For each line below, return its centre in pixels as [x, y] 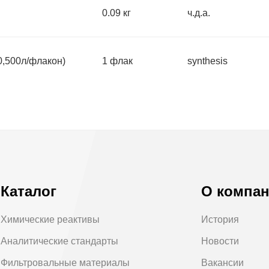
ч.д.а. [198, 13]
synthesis [207, 61]
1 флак [117, 61]
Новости [220, 241]
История [220, 220]
